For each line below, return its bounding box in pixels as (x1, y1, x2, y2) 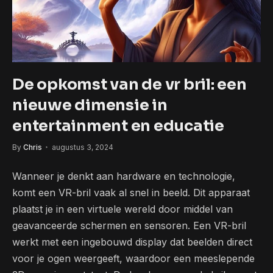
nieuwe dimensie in (12, 96, 168, 115)
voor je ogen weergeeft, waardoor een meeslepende (12, 252, 255, 265)
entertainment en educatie (12, 116, 224, 136)
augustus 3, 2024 (52, 143, 113, 152)
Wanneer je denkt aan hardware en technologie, (12, 170, 235, 183)
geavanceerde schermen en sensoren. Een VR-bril (12, 219, 246, 232)
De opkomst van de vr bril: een (12, 75, 247, 94)
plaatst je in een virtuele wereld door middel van (12, 203, 233, 216)
